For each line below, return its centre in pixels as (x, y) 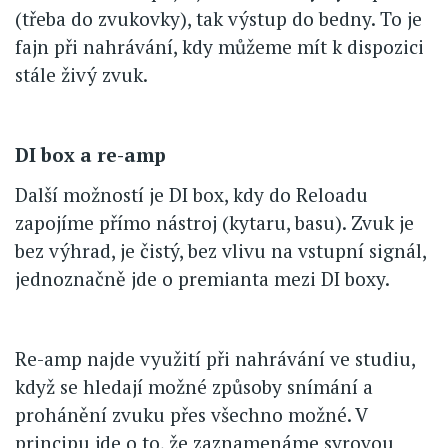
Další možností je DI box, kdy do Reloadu (191, 195)
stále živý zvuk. (81, 75)
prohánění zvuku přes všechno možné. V (191, 415)
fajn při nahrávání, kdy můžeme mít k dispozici (219, 47)
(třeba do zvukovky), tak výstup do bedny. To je (218, 19)
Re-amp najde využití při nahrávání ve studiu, (215, 359)
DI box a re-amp (90, 155)
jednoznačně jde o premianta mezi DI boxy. (202, 279)
